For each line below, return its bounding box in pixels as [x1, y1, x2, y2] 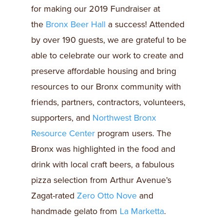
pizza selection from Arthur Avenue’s [31, 175, 171, 185]
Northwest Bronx [92, 112, 156, 123]
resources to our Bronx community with [31, 81, 181, 92]
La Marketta [120, 206, 164, 217]
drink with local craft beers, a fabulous [31, 159, 174, 170]
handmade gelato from [31, 206, 120, 217]
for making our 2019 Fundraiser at [31, 3, 160, 14]
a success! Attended [106, 19, 184, 30]
